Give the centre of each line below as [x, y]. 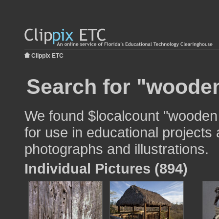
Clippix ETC [47, 56]
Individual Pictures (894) [106, 168]
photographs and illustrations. [117, 149]
